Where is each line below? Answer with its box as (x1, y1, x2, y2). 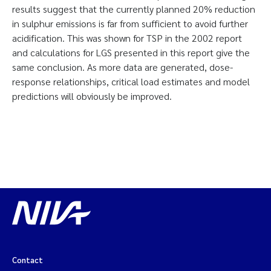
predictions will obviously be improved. (12, 90, 172, 102)
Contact (12, 255, 43, 265)
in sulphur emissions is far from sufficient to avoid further (12, 17, 248, 30)
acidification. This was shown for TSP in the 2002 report (12, 31, 242, 44)
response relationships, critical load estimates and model (12, 75, 250, 88)
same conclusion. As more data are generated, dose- (12, 60, 233, 73)
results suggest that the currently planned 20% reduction (12, 2, 255, 15)
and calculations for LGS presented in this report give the (12, 46, 250, 59)
